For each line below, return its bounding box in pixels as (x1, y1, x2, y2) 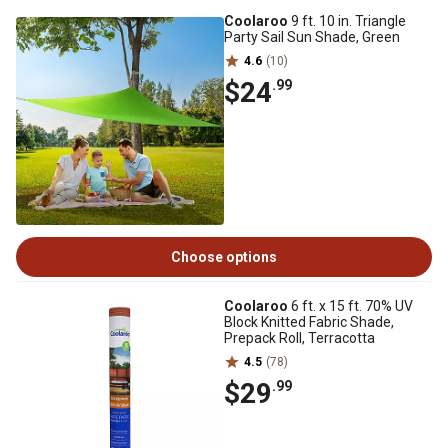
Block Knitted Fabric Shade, (224, 314, 394, 330)
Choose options (171, 249, 277, 265)
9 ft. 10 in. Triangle (288, 13, 406, 29)
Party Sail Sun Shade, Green (224, 29, 400, 45)
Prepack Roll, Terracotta (224, 330, 375, 346)
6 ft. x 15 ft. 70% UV (288, 298, 413, 314)
